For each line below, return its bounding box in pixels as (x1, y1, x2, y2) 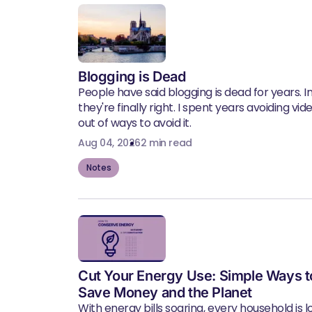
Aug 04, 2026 (78, 136, 141, 150)
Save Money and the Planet (78, 283, 253, 301)
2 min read (140, 136, 192, 150)
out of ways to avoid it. (78, 115, 192, 131)
